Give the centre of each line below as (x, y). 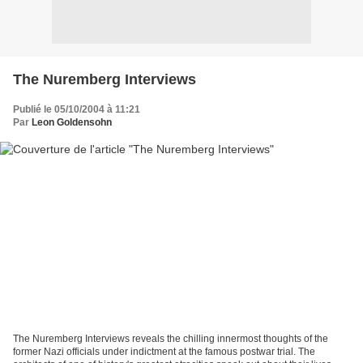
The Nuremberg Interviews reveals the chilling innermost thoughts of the (171, 339)
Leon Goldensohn (72, 122)
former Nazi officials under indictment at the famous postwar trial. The (164, 352)
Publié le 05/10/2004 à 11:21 (77, 109)
